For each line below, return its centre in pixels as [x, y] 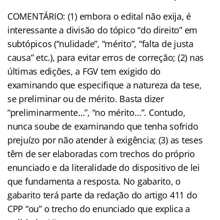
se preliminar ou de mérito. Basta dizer [86, 99]
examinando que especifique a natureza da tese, [105, 85]
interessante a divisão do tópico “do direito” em [103, 30]
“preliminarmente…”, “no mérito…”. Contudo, [96, 113]
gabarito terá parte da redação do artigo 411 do [102, 195]
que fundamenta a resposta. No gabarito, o [94, 181]
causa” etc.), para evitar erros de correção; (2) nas [106, 58]
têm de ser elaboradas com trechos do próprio [101, 154]
